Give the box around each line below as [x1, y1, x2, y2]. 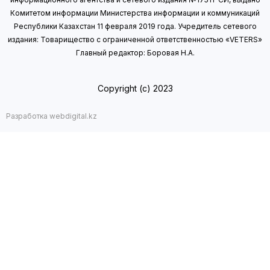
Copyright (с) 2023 [97, 83, 173, 94]
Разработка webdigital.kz [6, 111, 97, 121]
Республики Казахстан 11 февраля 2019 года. [13, 22, 176, 31]
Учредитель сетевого [175, 22, 257, 31]
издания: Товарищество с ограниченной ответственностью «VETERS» [8, 35, 262, 45]
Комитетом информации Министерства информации [10, 8, 199, 18]
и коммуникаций [199, 8, 260, 18]
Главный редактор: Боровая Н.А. [75, 48, 195, 58]
